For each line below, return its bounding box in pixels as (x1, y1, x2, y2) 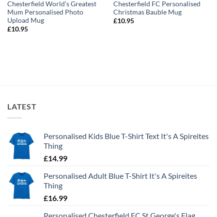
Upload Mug (7, 16, 44, 24)
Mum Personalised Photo (7, 8, 83, 16)
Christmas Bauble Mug (113, 8, 182, 16)
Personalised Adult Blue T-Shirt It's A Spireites (44, 171, 197, 181)
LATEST (7, 101, 37, 111)
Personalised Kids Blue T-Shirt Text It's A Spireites (44, 131, 209, 141)
